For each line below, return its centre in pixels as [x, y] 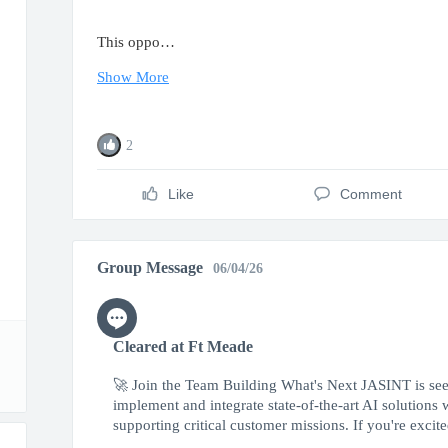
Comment [370, 194]
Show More [133, 77]
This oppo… [136, 42]
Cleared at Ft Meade [183, 346]
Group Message [152, 267]
